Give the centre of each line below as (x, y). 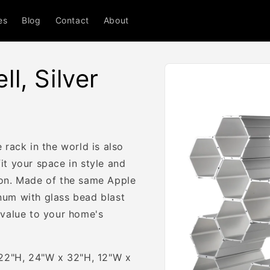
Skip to (193, 66)
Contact (72, 20)
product (195, 77)
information (204, 87)
